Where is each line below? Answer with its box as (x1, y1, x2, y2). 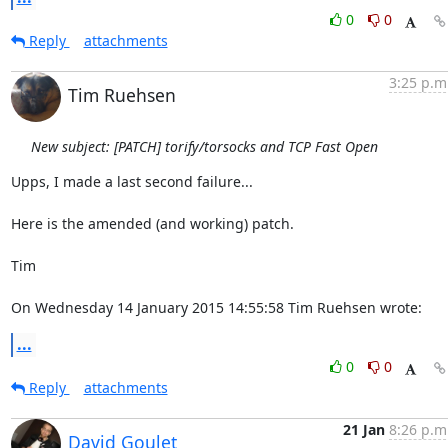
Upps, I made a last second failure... (10, 172, 253, 191)
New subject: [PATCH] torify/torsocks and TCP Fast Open (30, 137, 378, 156)
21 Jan (342, 420, 385, 439)
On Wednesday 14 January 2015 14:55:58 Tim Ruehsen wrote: (10, 298, 422, 317)
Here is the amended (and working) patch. (10, 214, 294, 233)
